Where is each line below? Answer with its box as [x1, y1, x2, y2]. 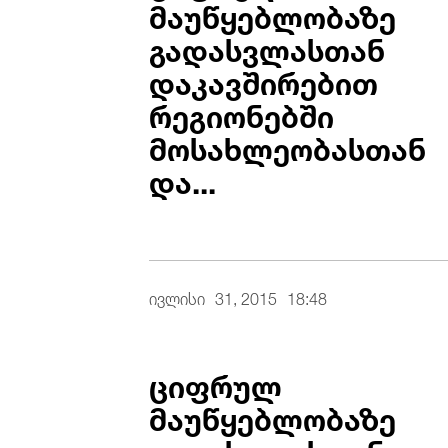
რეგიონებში [149, 84, 335, 141]
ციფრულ [149, 354, 283, 411]
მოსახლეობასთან [149, 117, 427, 174]
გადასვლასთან [149, 18, 386, 75]
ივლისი [149, 281, 206, 312]
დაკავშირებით [149, 51, 379, 108]
